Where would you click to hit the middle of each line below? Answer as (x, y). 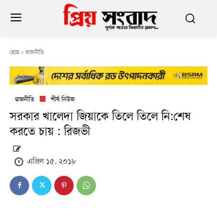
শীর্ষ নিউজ (63, 99)
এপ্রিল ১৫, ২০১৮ (52, 161)
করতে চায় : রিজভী (50, 132)
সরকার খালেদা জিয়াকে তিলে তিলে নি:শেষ (100, 116)
